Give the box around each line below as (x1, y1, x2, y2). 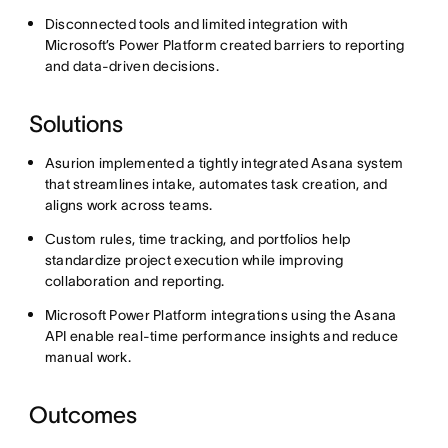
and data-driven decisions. (44, 57, 219, 74)
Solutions (28, 110, 123, 137)
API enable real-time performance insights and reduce (44, 327, 399, 344)
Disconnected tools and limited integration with (44, 15, 348, 32)
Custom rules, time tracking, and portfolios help (44, 230, 351, 247)
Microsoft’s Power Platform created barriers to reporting (44, 36, 405, 53)
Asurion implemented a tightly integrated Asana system (44, 154, 404, 171)
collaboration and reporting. (44, 272, 225, 289)
